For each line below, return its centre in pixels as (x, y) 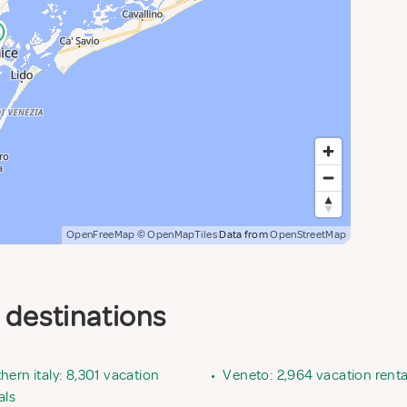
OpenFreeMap (101, 234)
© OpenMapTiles (177, 234)
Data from (244, 234)
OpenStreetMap (308, 234)
